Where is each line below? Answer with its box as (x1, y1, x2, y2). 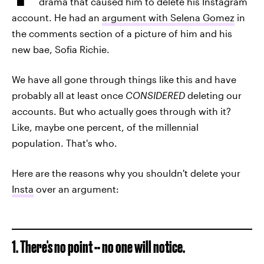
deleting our (185, 90, 242, 101)
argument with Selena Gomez (102, 12, 235, 23)
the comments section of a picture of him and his (12, 28, 232, 39)
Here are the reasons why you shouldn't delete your (12, 167, 240, 179)
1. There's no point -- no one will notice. (12, 237, 185, 256)
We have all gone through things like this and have (12, 74, 236, 85)
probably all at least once (12, 90, 126, 101)
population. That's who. (12, 137, 117, 148)
